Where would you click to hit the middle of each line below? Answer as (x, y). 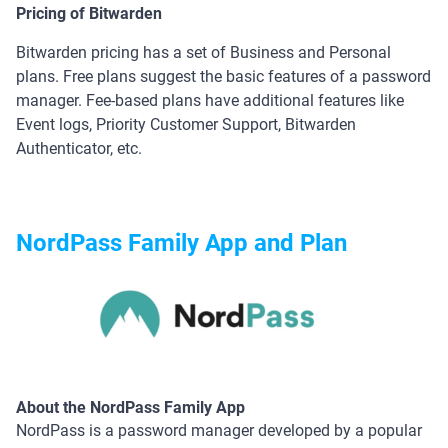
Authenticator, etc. (79, 148)
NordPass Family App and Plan (181, 242)
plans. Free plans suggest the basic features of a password (223, 76)
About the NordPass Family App (130, 407)
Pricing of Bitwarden (89, 13)
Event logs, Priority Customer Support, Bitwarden (186, 124)
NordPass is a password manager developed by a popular (219, 430)
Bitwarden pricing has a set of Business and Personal (203, 52)
